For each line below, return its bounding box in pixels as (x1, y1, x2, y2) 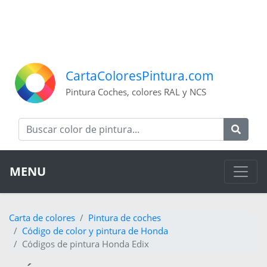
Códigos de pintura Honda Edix (22, 238, 149, 250)
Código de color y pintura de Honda (22, 225, 168, 237)
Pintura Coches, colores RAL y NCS (66, 86, 206, 98)
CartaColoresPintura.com (66, 67, 214, 85)
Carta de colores (9, 212, 75, 224)
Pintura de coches (88, 212, 161, 224)
